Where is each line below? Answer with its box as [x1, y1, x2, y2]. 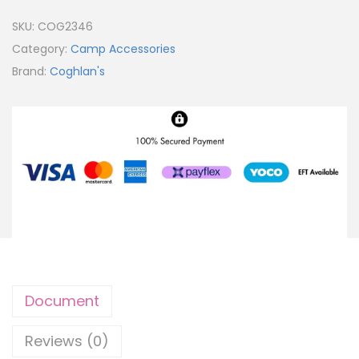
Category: [12, 41, 71, 58]
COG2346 [38, 18, 93, 35]
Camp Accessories [71, 41, 175, 58]
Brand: [12, 63, 50, 80]
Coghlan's [50, 63, 105, 80]
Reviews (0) [25, 330, 109, 351]
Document [25, 290, 99, 311]
